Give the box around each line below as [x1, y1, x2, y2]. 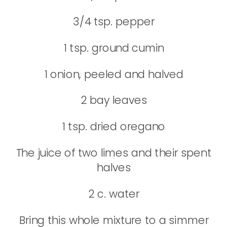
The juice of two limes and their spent [16, 145, 212, 161]
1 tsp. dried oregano [62, 119, 166, 134]
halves [97, 160, 131, 175]
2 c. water [88, 186, 140, 202]
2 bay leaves [80, 93, 147, 108]
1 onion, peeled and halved [44, 66, 183, 82]
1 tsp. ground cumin [64, 40, 164, 56]
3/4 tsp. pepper [73, 14, 155, 29]
